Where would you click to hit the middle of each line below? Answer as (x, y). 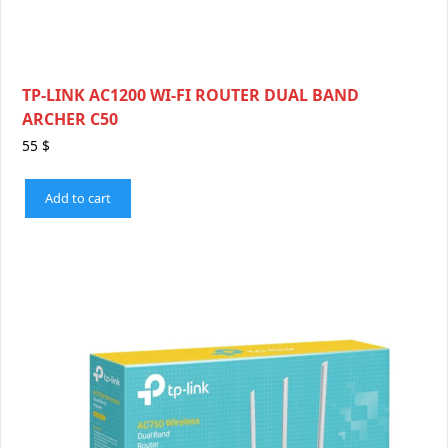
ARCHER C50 (70, 119)
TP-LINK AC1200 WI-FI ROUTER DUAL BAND (190, 95)
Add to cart (78, 197)
